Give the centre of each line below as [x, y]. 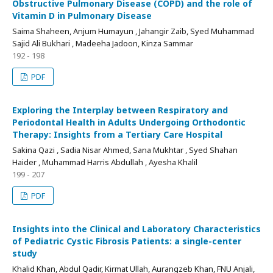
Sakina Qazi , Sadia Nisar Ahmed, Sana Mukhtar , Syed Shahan [125, 150]
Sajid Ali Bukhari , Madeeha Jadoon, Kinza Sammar [103, 43]
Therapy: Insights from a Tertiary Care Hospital [117, 134]
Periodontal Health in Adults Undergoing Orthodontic [129, 122]
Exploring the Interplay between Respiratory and [120, 110]
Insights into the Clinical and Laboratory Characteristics [136, 229]
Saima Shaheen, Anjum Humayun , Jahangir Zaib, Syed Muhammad [133, 31]
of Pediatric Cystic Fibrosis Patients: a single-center [127, 241]
